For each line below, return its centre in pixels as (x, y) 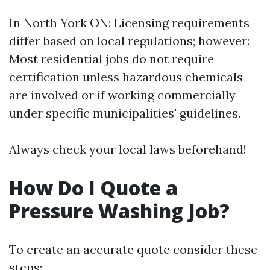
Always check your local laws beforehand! (128, 149)
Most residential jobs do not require (111, 59)
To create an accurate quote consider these (133, 249)
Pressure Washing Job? (119, 211)
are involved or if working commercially (122, 95)
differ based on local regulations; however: (129, 41)
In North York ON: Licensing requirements (129, 23)
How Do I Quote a (93, 188)
